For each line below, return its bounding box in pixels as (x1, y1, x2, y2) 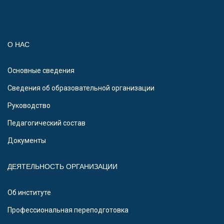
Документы (7, 136, 46, 144)
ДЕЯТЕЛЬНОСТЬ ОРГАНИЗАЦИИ (7, 162, 117, 170)
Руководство (7, 101, 50, 109)
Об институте (7, 188, 51, 196)
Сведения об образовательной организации (7, 83, 154, 92)
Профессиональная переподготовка (7, 205, 128, 214)
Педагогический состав (7, 118, 85, 127)
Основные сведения (7, 66, 74, 74)
